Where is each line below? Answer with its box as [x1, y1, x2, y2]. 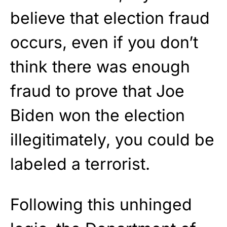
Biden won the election [10, 105, 185, 126]
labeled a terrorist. [10, 154, 150, 174]
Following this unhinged [10, 195, 192, 215]
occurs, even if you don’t [10, 32, 198, 53]
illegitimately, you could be [10, 130, 214, 150]
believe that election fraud [10, 8, 210, 28]
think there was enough [10, 57, 190, 77]
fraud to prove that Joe [10, 81, 184, 101]
